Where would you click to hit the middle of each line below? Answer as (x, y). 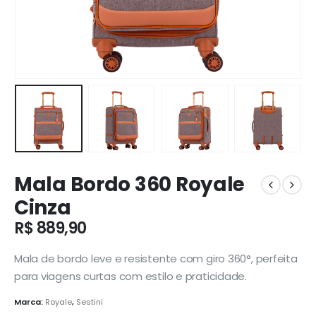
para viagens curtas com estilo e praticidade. (130, 276)
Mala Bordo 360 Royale (130, 185)
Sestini (90, 302)
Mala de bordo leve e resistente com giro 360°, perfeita (156, 258)
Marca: (30, 302)
